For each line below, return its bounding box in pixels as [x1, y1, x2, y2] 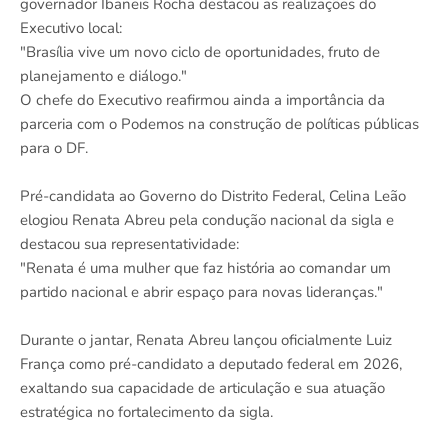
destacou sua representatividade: [20, 234, 239, 255]
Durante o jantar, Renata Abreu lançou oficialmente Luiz [20, 330, 392, 351]
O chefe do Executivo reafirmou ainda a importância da [20, 90, 385, 111]
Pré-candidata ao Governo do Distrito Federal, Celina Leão [20, 186, 406, 207]
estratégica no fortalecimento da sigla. [20, 402, 273, 423]
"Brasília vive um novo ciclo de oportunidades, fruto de [20, 42, 380, 63]
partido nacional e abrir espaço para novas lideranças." [20, 282, 383, 303]
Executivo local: [20, 18, 122, 39]
